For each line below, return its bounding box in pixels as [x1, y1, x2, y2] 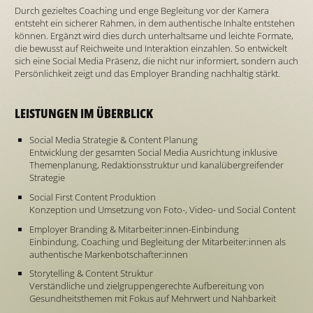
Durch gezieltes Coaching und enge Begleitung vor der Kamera [14, 4, 269, 17]
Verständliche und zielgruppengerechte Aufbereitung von [29, 279, 264, 293]
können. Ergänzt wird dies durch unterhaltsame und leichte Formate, [14, 29, 293, 43]
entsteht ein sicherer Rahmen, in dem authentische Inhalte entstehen [14, 17, 295, 30]
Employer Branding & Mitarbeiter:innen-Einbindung [29, 222, 239, 235]
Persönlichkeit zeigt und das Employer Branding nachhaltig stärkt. [14, 67, 280, 80]
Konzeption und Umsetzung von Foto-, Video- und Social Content [29, 203, 296, 216]
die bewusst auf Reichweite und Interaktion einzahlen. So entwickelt [14, 42, 287, 55]
